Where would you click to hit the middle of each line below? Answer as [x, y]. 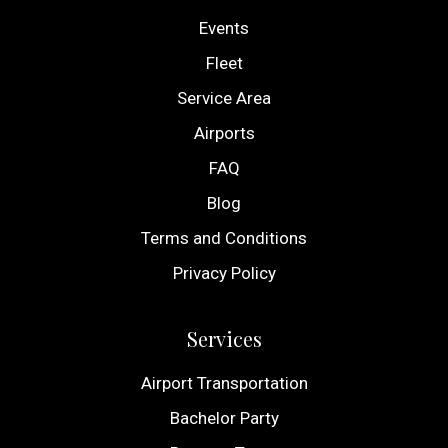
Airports [224, 132]
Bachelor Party [224, 417]
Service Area [224, 97]
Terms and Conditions [224, 237]
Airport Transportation [224, 382]
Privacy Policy [224, 272]
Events [224, 27]
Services [224, 338]
